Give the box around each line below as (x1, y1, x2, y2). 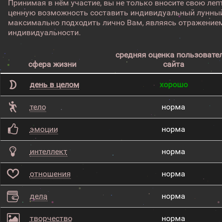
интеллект (29, 147, 67, 156)
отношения (29, 169, 71, 178)
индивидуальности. (8, 28, 81, 37)
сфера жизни (28, 59, 76, 69)
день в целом (29, 80, 79, 89)
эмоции (29, 124, 58, 134)
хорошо (159, 80, 188, 89)
